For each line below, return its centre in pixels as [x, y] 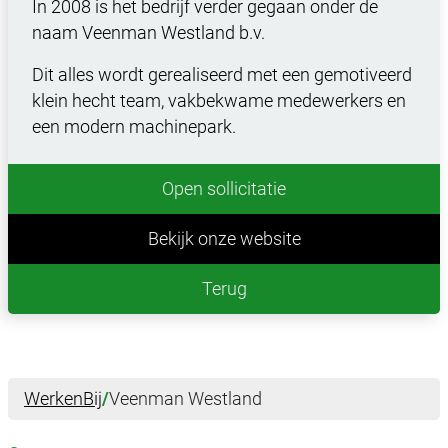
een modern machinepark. [134, 127]
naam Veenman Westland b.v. [148, 33]
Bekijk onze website [224, 239]
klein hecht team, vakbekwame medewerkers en [219, 101]
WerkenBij [63, 399]
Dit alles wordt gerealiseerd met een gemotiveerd [222, 75]
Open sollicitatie [224, 189]
